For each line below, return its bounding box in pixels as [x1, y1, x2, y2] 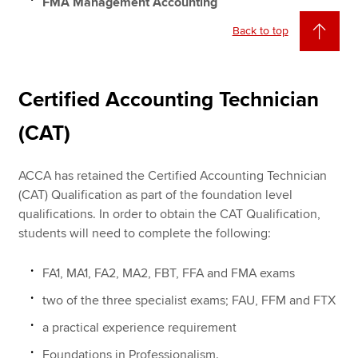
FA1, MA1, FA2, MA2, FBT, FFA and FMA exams [42, 265, 296, 281]
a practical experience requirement [42, 319, 237, 336]
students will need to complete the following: [18, 225, 272, 241]
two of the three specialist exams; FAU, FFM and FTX [42, 292, 336, 308]
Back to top [232, 23, 288, 38]
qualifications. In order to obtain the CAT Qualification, [18, 205, 321, 222]
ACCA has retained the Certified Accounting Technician [18, 167, 328, 184]
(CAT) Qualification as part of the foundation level [18, 186, 293, 203]
